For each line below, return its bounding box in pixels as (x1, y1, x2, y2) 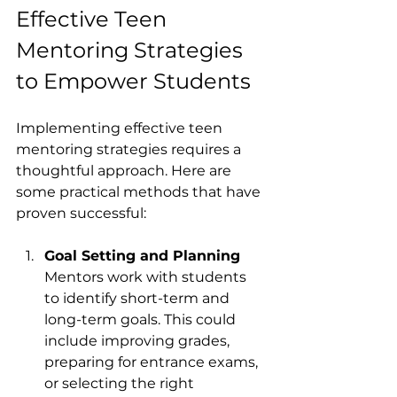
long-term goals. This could (44, 310, 239, 328)
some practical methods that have (16, 183, 264, 200)
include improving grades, (44, 331, 233, 349)
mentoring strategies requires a (16, 140, 245, 158)
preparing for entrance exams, (44, 353, 261, 370)
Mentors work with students (44, 268, 250, 285)
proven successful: (16, 204, 146, 222)
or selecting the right (44, 374, 198, 392)
